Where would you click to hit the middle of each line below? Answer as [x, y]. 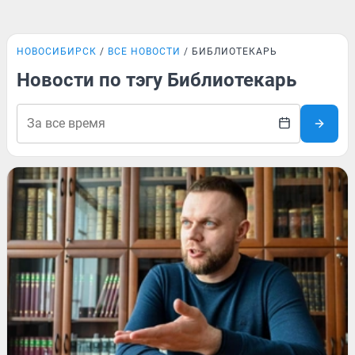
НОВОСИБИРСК [57, 52]
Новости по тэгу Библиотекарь [157, 80]
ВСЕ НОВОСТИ [144, 52]
